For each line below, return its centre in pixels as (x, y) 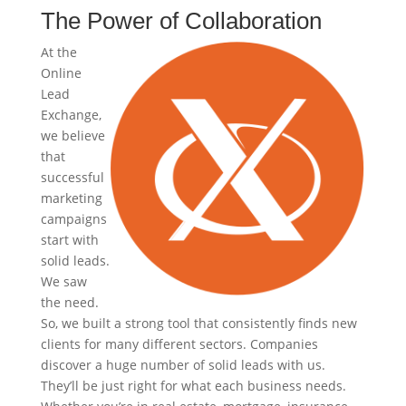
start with (69, 240)
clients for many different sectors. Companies (179, 344)
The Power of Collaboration (181, 21)
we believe (72, 135)
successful (72, 177)
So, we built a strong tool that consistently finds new (198, 323)
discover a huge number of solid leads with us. (183, 365)
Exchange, (71, 115)
